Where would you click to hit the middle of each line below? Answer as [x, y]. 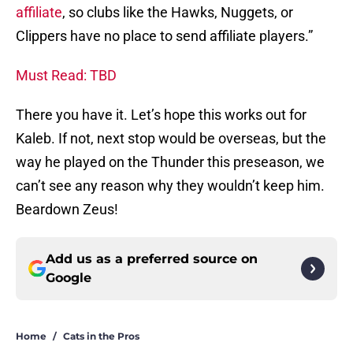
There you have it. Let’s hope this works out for [161, 115]
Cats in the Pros [101, 336]
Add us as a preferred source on [152, 259]
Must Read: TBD [66, 76]
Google [69, 278]
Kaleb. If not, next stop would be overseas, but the [171, 139]
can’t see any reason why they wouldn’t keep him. [170, 186]
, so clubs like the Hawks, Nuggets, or [178, 13]
